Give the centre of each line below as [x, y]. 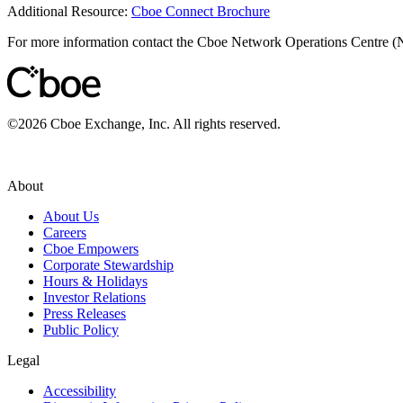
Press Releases [85, 313]
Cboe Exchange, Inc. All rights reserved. [164, 123]
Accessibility [80, 390]
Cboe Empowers [91, 248]
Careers [65, 232]
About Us [71, 216]
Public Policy [81, 329]
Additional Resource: [67, 11]
